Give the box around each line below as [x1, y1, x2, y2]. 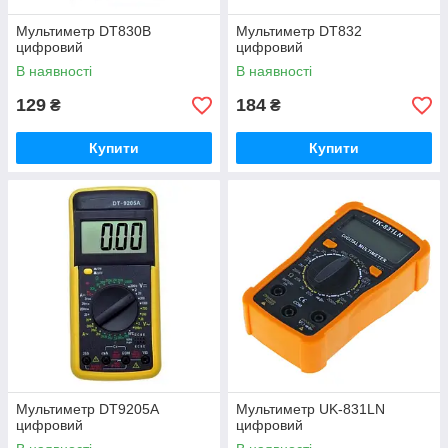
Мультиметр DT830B [16, 23, 151, 39]
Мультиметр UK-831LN [236, 401, 385, 417]
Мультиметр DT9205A [16, 401, 158, 417]
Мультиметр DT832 [236, 23, 362, 39]
